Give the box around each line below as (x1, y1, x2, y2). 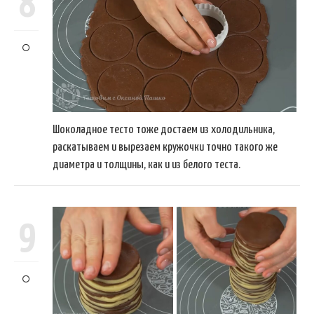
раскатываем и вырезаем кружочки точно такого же (53, 142, 278, 154)
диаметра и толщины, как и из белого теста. (53, 159, 240, 172)
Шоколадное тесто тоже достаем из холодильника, (53, 124, 275, 137)
